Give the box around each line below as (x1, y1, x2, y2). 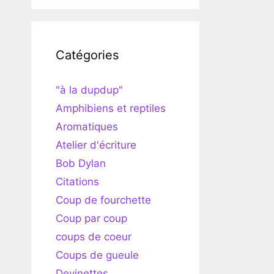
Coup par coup (56, 212, 127, 224)
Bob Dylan (56, 157, 106, 169)
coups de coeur (56, 230, 131, 243)
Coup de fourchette (56, 193, 151, 206)
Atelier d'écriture (56, 138, 136, 151)
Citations (56, 175, 99, 188)
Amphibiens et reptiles (56, 102, 166, 114)
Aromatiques (56, 120, 118, 133)
